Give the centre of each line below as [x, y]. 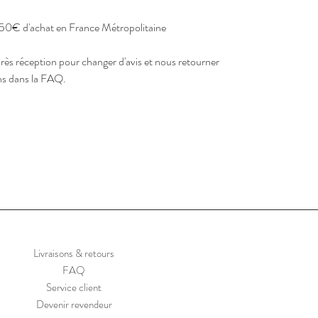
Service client [74, 288]
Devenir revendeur [74, 305]
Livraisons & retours [74, 254]
